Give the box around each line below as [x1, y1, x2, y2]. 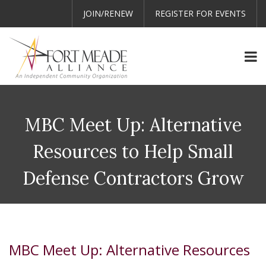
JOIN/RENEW [83, 8, 133, 19]
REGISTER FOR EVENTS [155, 8, 246, 19]
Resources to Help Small [33, 140, 233, 163]
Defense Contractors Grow [22, 167, 244, 189]
